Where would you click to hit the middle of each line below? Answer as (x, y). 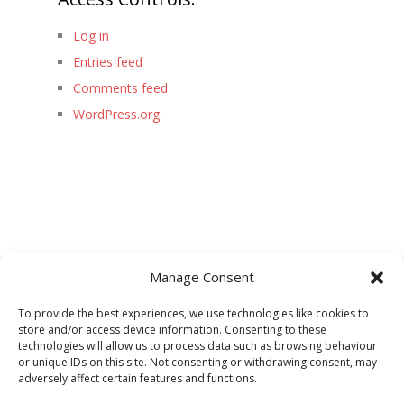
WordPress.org (116, 114)
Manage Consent (202, 277)
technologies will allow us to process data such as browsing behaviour (197, 346)
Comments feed (120, 87)
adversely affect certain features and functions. (138, 378)
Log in (91, 35)
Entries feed (107, 61)
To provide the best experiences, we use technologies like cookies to (193, 313)
